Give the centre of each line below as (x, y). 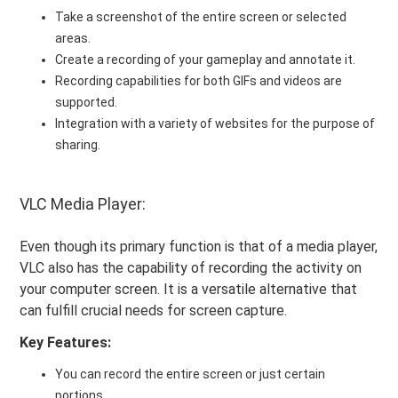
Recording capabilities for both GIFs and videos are (199, 80)
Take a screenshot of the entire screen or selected (201, 16)
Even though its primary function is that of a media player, (199, 246)
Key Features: (66, 342)
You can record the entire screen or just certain (191, 374)
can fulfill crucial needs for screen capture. (154, 310)
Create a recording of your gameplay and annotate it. (206, 59)
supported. (87, 102)
